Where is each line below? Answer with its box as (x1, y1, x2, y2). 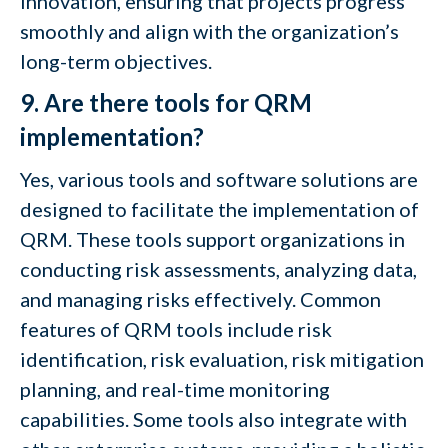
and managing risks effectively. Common (20, 287, 381, 311)
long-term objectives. (20, 49, 212, 73)
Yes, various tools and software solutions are (20, 167, 418, 191)
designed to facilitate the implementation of (20, 197, 419, 221)
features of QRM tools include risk (20, 317, 332, 341)
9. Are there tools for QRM (20, 88, 312, 117)
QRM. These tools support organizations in (20, 227, 405, 251)
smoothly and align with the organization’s (20, 19, 399, 43)
